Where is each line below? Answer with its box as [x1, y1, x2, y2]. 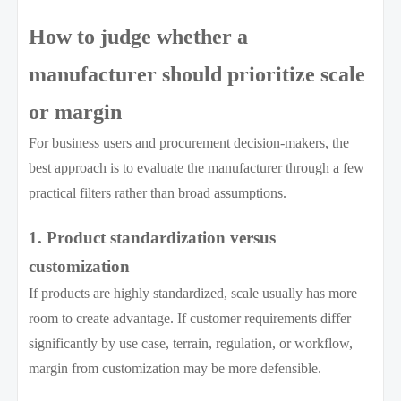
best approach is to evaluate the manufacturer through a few [29, 159, 365, 175]
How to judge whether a [29, 24, 249, 48]
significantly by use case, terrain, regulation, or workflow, [29, 335, 354, 351]
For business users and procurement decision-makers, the [29, 134, 350, 150]
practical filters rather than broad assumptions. [29, 184, 287, 200]
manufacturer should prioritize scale [29, 62, 366, 86]
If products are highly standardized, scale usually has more [29, 285, 358, 301]
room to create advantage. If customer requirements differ [29, 310, 352, 326]
